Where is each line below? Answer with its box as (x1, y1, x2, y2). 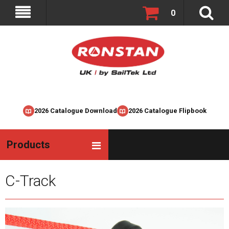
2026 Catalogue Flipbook (128, 107, 207, 114)
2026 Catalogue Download (34, 107, 117, 114)
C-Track (5, 172, 56, 190)
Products (7, 139, 50, 151)
